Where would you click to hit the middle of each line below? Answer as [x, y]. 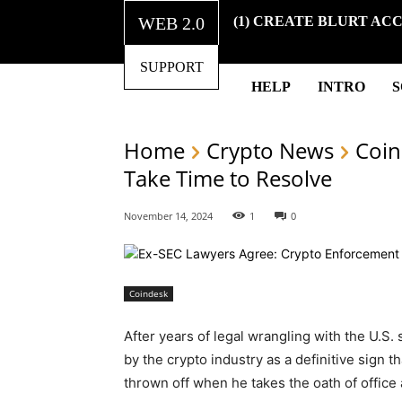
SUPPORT [171, 67]
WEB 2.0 [171, 23]
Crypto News [270, 150]
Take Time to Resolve [228, 178]
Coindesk [149, 293]
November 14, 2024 [168, 215]
